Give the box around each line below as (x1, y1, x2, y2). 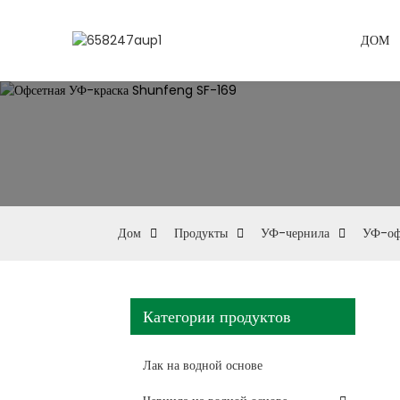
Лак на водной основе (143, 355, 262, 374)
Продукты (174, 224, 228, 242)
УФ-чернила (261, 224, 329, 242)
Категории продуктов (143, 305, 291, 328)
